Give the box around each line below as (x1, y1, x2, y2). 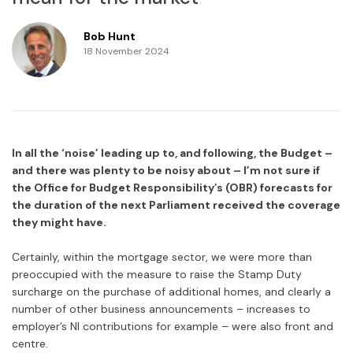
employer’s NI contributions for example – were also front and (12, 319, 333, 334)
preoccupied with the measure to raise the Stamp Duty (12, 267, 302, 282)
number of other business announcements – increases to (12, 302, 310, 317)
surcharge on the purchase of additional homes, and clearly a (12, 284, 331, 299)
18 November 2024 (84, 45, 169, 58)
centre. (12, 336, 48, 351)
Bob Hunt (84, 29, 136, 44)
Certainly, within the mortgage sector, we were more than (12, 250, 312, 265)
